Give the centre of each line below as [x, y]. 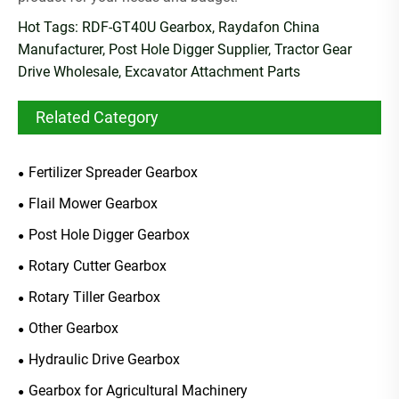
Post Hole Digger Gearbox [109, 234]
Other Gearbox [73, 328]
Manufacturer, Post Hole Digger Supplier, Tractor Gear [185, 49]
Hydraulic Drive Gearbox [104, 359]
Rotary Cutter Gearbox [98, 265]
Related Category [97, 117]
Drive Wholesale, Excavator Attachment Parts [159, 71]
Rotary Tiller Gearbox [94, 297]
